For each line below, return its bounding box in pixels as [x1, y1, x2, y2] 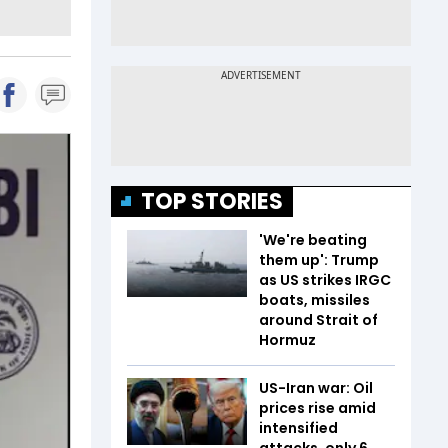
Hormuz [259, 329, 316, 350]
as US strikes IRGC [259, 269, 391, 290]
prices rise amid [259, 397, 376, 418]
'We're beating [259, 229, 367, 250]
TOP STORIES [141, 185, 283, 217]
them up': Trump [259, 249, 379, 270]
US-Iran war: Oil [259, 377, 373, 398]
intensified [259, 417, 338, 438]
